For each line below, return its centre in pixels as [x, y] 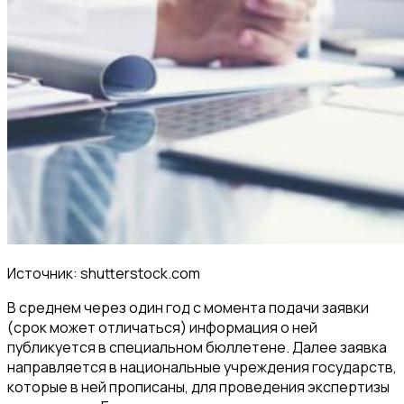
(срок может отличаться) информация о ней [162, 327]
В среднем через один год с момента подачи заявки [188, 307]
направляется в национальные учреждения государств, [202, 367]
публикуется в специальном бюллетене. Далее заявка [197, 347]
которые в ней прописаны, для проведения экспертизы [198, 386]
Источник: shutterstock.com [104, 273]
